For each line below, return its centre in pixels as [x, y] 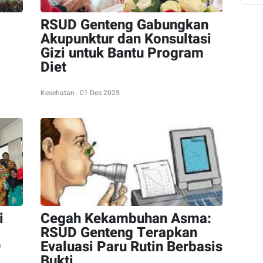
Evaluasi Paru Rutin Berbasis [131, 247]
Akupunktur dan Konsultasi [126, 39]
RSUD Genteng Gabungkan [124, 25]
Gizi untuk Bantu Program [122, 53]
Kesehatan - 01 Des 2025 [80, 93]
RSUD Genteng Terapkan [119, 233]
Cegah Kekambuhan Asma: [126, 219]
